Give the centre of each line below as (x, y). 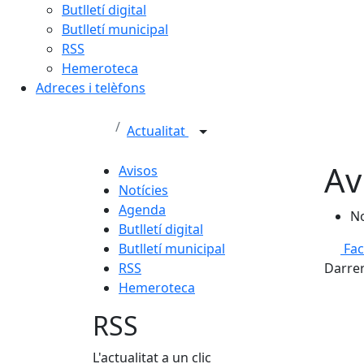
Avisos (138, 171)
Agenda (142, 210)
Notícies (143, 190)
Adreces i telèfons (91, 88)
